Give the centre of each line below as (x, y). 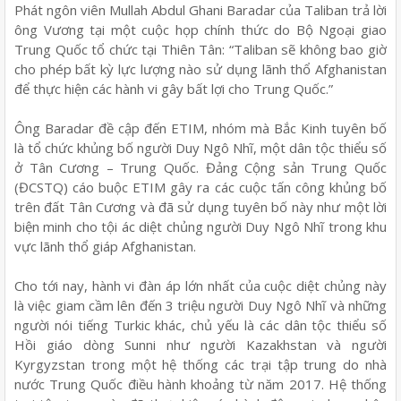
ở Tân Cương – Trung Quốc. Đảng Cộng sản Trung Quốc (200, 167)
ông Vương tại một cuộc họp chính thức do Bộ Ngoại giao (200, 29)
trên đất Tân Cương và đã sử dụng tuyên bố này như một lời (200, 206)
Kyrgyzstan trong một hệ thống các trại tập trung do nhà (200, 364)
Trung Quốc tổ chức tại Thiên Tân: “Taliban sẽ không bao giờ (200, 49)
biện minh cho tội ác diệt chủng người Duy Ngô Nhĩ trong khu (200, 226)
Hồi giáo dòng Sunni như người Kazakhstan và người (200, 344)
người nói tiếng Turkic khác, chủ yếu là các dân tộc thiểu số (200, 324)
